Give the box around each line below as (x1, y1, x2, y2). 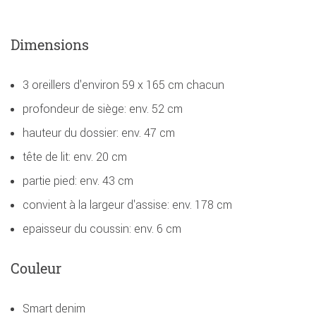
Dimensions (11, 35, 89, 54)
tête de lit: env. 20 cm (23, 149, 127, 164)
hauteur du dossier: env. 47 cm (23, 125, 175, 140)
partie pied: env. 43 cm (23, 173, 133, 188)
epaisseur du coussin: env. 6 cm (23, 221, 181, 236)
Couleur (11, 258, 61, 277)
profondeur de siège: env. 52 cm (23, 101, 183, 116)
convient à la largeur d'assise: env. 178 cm (23, 197, 232, 212)
